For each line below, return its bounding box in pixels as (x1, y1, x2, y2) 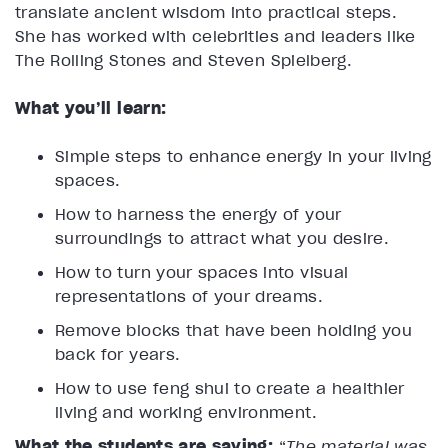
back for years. (55, 343, 181, 364)
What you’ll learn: (15, 97, 167, 118)
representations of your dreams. (55, 285, 323, 306)
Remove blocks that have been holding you (55, 319, 413, 340)
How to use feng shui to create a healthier (55, 377, 405, 398)
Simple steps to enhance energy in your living (55, 145, 432, 166)
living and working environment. (55, 401, 317, 422)
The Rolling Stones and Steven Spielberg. (15, 49, 353, 70)
